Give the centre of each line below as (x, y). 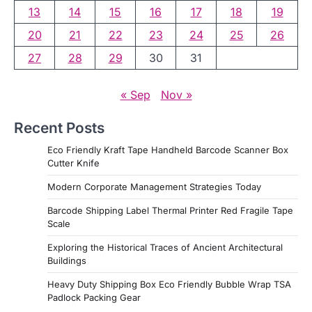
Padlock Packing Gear (94, 298)
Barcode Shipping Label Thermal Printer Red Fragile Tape (170, 211)
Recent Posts (59, 128)
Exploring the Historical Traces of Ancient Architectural (165, 248)
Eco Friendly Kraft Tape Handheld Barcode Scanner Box (168, 150)
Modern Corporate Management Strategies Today (154, 187)
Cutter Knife (73, 163)
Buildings (67, 261)
